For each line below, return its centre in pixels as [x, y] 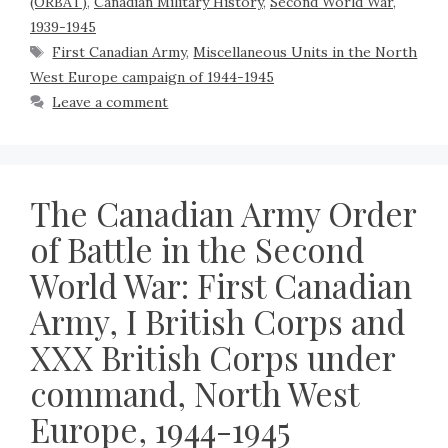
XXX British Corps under [212, 357]
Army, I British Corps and [217, 321]
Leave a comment [110, 102]
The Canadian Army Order [223, 213]
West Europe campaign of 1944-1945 [152, 77]
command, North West [194, 393]
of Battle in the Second [197, 249]
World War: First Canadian [221, 285]
